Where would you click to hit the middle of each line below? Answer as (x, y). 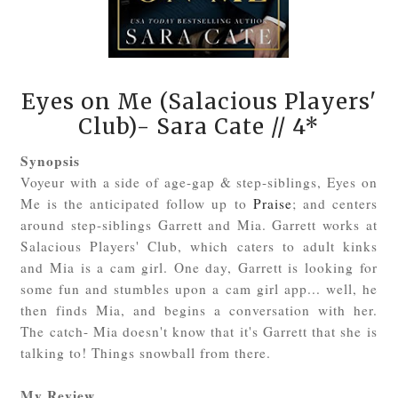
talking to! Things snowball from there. (146, 352)
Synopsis (51, 160)
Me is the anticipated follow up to (137, 203)
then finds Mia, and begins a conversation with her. (199, 310)
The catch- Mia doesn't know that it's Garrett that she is (199, 331)
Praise (272, 203)
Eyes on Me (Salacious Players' (199, 101)
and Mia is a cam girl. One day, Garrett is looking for (199, 267)
